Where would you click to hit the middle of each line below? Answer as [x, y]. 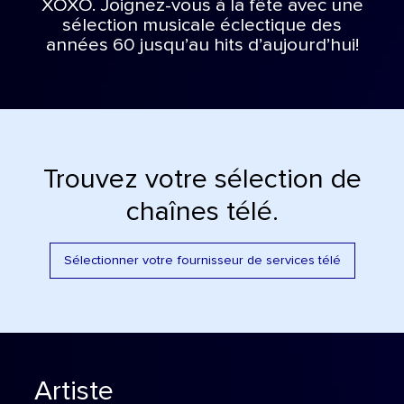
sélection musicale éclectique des [202, 26]
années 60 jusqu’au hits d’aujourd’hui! [202, 46]
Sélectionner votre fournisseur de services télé [202, 260]
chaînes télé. [202, 211]
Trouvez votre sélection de [202, 179]
